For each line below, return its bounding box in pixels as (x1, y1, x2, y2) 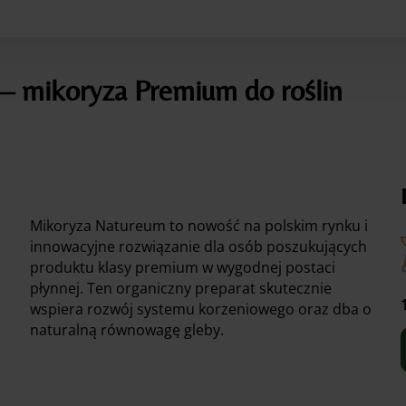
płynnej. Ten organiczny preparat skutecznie (30, 277, 333, 298)
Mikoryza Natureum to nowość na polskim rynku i (30, 215, 369, 236)
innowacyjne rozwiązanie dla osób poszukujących (30, 236, 368, 256)
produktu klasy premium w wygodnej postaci (30, 256, 336, 277)
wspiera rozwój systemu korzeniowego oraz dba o (30, 298, 372, 319)
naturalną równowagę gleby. (30, 319, 225, 340)
